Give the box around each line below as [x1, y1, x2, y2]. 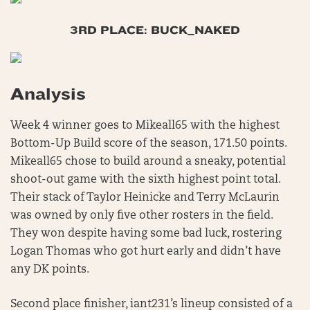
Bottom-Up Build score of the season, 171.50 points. [10, 138, 286, 149]
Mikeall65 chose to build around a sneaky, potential [10, 156, 286, 167]
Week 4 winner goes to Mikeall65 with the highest [10, 120, 280, 131]
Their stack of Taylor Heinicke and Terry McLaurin [10, 192, 280, 203]
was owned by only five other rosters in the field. [10, 210, 273, 221]
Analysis [10, 84, 86, 104]
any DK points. [10, 264, 95, 275]
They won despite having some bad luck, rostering [10, 228, 282, 239]
